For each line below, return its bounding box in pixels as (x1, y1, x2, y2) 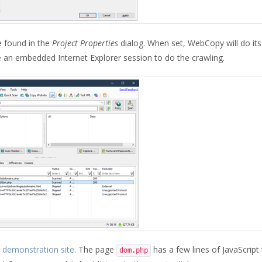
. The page (74, 244, 116, 255)
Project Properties (52, 37, 118, 49)
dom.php (119, 246, 148, 255)
